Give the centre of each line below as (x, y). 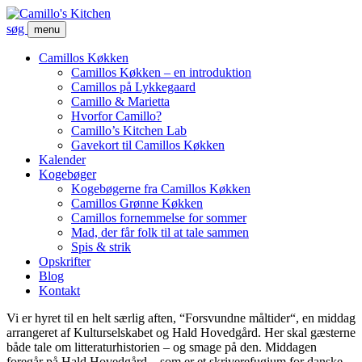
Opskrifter (65, 261)
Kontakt (59, 290)
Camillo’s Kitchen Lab (129, 130)
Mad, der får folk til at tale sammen (160, 232)
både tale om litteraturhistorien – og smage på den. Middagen (162, 347)
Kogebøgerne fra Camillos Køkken (161, 189)
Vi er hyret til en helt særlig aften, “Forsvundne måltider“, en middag (181, 318)
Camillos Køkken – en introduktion (161, 72)
